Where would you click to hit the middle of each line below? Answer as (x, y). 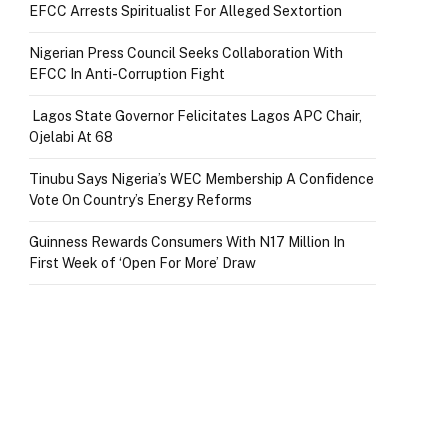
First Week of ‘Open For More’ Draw (142, 263)
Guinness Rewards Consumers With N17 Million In (187, 242)
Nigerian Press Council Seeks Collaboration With (186, 53)
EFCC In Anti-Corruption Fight (127, 74)
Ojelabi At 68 (71, 137)
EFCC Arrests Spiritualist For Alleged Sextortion (185, 11)
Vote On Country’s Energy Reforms (142, 200)
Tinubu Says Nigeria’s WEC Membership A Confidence (201, 179)
